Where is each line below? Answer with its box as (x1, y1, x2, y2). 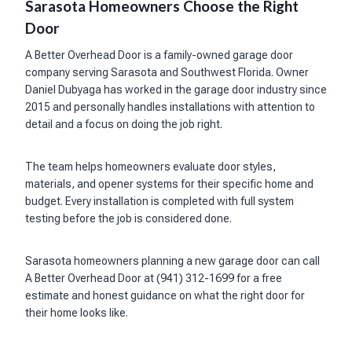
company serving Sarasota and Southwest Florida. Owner (25, 66, 309, 79)
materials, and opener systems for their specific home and (25, 178, 313, 191)
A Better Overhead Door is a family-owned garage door (25, 49, 293, 62)
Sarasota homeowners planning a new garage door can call (25, 255, 320, 268)
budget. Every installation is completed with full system (25, 195, 294, 208)
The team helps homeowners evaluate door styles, (25, 160, 276, 174)
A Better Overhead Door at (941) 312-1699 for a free (25, 272, 282, 285)
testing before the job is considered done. (25, 212, 232, 225)
